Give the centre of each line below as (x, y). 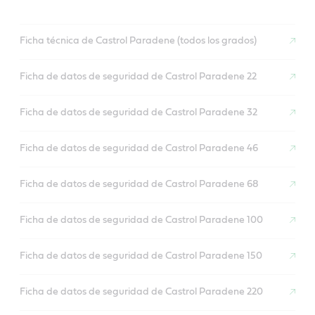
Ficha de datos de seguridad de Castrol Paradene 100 (141, 220)
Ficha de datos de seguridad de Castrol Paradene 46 (139, 149)
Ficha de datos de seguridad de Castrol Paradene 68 (139, 185)
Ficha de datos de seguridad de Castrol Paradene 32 (139, 113)
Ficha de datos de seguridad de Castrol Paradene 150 (141, 256)
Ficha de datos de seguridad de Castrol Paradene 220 (141, 292)
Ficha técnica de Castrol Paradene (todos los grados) (138, 41)
